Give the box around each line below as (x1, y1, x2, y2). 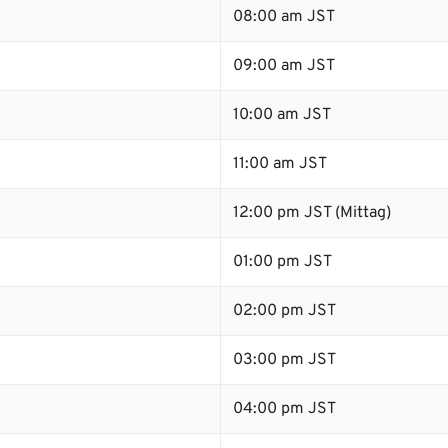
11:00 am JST (233, 154, 327, 174)
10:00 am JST (233, 105, 331, 125)
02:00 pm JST (233, 301, 336, 321)
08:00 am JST (233, 7, 335, 27)
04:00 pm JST (233, 399, 336, 419)
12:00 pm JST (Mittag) (233, 203, 391, 223)
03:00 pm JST (233, 350, 336, 370)
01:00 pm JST (233, 252, 332, 272)
